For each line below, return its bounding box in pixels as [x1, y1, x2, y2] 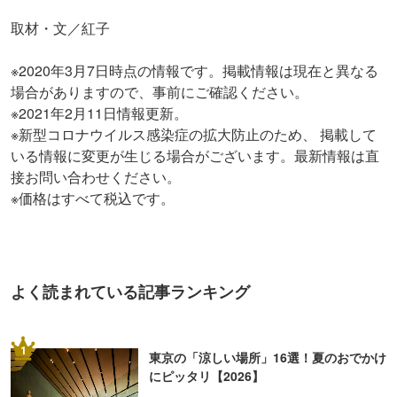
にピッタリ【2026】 [149, 367, 264, 385]
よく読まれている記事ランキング [11, 280, 250, 304]
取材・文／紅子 [11, 18, 110, 39]
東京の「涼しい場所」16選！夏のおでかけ [149, 348, 386, 367]
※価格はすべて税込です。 [11, 188, 175, 209]
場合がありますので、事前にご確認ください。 [11, 82, 308, 103]
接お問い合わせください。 [11, 167, 181, 188]
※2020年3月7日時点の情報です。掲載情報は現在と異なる [11, 60, 378, 82]
